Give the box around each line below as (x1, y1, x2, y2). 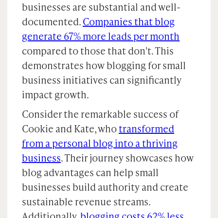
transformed (119, 122, 174, 135)
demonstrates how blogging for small (22, 58, 186, 72)
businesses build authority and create (22, 180, 188, 194)
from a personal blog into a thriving (22, 136, 178, 150)
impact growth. (22, 88, 89, 101)
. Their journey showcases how (61, 151, 194, 164)
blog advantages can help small (22, 165, 159, 179)
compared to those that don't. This (22, 44, 174, 57)
